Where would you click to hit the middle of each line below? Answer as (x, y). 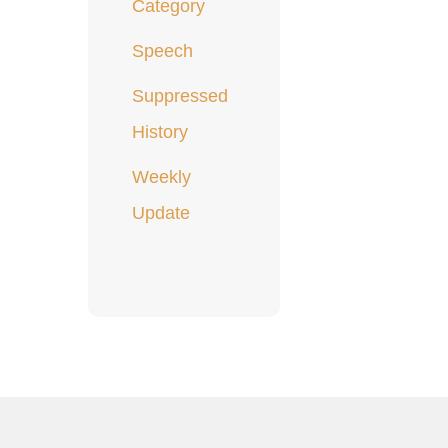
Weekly (162, 177)
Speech (163, 51)
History (160, 132)
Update (161, 213)
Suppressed (180, 96)
